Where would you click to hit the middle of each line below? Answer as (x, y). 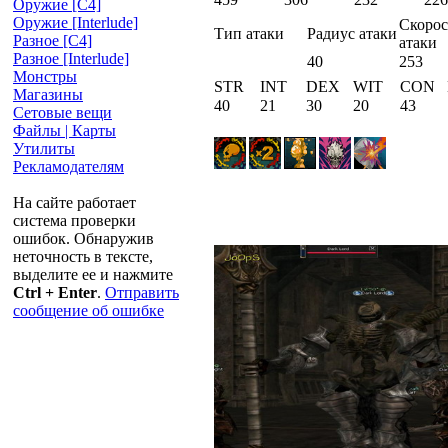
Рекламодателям (68, 167)
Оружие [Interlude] (75, 23)
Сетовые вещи (62, 113)
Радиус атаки (352, 33)
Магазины (48, 95)
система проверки (74, 221)
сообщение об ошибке (88, 311)
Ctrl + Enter (55, 293)
